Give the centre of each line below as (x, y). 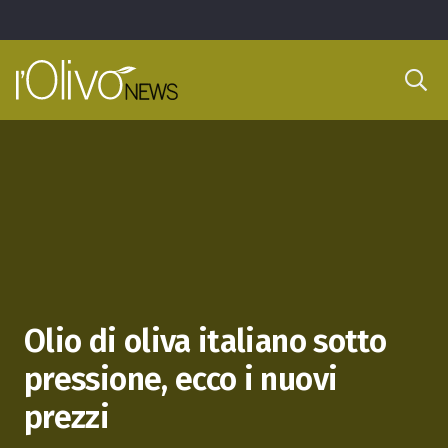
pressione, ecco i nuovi (181, 379)
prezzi (67, 417)
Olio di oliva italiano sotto (205, 341)
